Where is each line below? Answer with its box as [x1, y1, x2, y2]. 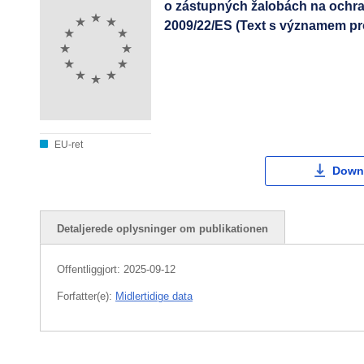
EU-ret [52, 138, 83, 150]
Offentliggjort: [57, 262, 123, 275]
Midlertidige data [115, 289, 193, 302]
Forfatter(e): [57, 289, 115, 302]
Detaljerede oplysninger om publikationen [57, 222, 268, 235]
